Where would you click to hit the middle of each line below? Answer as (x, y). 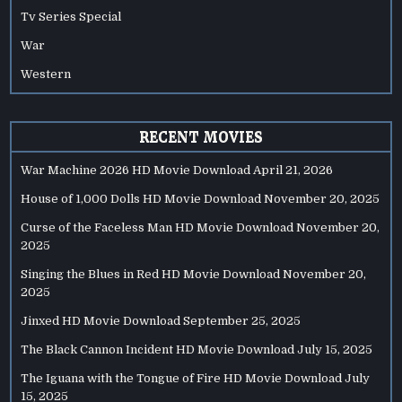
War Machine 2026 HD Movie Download (136, 170)
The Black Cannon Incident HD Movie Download (158, 350)
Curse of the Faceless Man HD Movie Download (157, 228)
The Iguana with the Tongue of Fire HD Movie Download (182, 379)
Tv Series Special (71, 17)
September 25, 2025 (242, 321)
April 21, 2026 (293, 170)
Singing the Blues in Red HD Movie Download (151, 275)
